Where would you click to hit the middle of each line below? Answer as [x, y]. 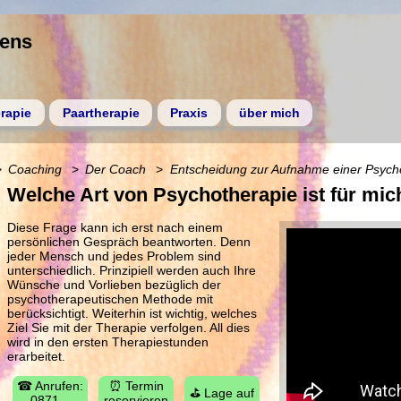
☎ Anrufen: [50, 386]
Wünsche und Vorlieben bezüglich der [114, 284]
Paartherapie [101, 112]
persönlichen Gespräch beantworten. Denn [129, 241]
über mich [269, 112]
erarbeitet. [36, 356]
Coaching [34, 170]
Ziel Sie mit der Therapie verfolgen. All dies [128, 327]
